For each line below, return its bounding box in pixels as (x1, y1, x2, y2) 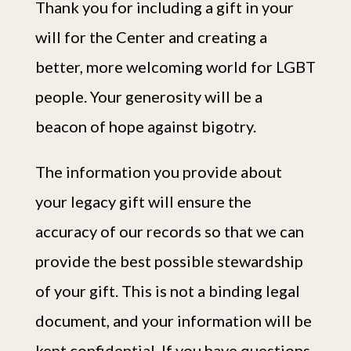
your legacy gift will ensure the (34, 192, 251, 211)
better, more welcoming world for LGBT (34, 57, 316, 76)
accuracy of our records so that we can (34, 222, 304, 241)
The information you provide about (34, 162, 282, 181)
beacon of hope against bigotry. (34, 117, 256, 136)
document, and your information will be (34, 311, 312, 330)
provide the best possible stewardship (34, 251, 303, 270)
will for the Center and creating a (34, 27, 267, 46)
